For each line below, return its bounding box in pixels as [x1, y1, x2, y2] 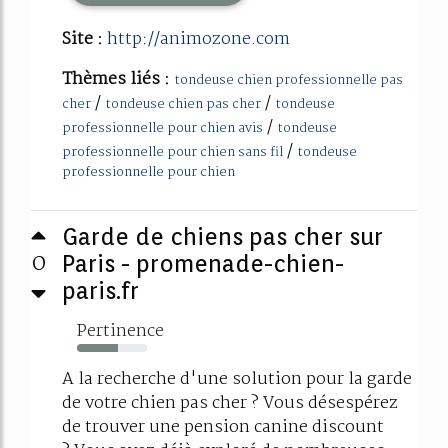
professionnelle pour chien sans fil [62, 142, 283, 164]
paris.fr [62, 277, 139, 305]
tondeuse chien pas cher [105, 94, 261, 116]
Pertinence [77, 318, 164, 346]
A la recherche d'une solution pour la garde [62, 366, 412, 394]
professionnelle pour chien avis [62, 118, 263, 140]
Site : [62, 26, 107, 54]
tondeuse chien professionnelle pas [174, 70, 403, 92]
